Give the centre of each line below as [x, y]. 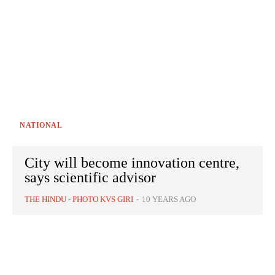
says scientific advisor [90, 178]
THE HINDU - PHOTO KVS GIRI [79, 199]
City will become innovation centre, [132, 163]
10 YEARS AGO [169, 199]
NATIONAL [41, 126]
